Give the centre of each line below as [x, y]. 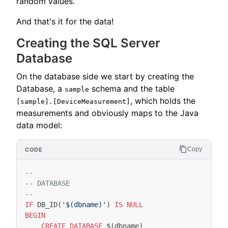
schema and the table [132, 89]
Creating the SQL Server [88, 43]
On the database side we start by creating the [105, 76]
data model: [39, 125]
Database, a [40, 89]
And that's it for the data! [65, 21]
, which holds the [163, 101]
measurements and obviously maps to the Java [107, 113]
